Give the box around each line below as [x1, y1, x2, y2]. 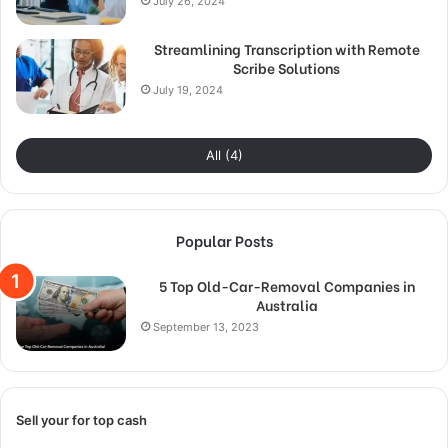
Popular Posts [175, 229, 273, 252]
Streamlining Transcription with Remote [153, 38, 420, 60]
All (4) [205, 147, 243, 164]
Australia [255, 294, 318, 316]
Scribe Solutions [233, 57, 340, 79]
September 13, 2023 [153, 320, 259, 335]
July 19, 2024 [153, 83, 223, 98]
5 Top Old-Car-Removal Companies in [158, 275, 415, 297]
